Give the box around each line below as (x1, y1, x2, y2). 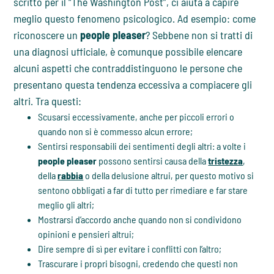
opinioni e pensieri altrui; (38, 228, 135, 240)
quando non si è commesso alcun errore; (38, 125, 193, 138)
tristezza (208, 155, 243, 167)
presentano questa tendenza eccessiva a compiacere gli (13, 78, 253, 92)
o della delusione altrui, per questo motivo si (83, 169, 254, 182)
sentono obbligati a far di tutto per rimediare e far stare (38, 184, 248, 196)
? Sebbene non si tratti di (146, 28, 253, 42)
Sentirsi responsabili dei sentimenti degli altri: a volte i (38, 140, 246, 152)
